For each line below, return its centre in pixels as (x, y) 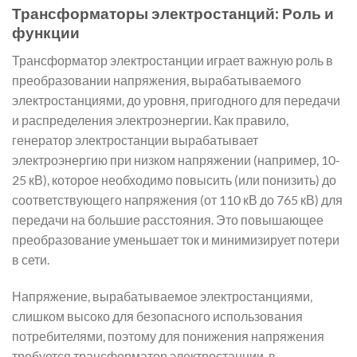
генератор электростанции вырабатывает (135, 139)
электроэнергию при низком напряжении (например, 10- (176, 159)
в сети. (31, 259)
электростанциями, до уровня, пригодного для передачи (176, 100)
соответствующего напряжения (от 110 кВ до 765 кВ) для (177, 199)
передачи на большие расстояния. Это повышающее (168, 219)
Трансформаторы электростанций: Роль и (173, 14)
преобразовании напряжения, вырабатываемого (157, 80)
